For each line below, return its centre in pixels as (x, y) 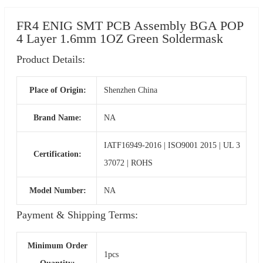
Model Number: (58, 191)
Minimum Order (58, 246)
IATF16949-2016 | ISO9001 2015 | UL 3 (172, 146)
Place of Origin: (58, 90)
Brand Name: (58, 118)
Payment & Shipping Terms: (77, 215)
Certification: (58, 154)
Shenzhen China (130, 90)
